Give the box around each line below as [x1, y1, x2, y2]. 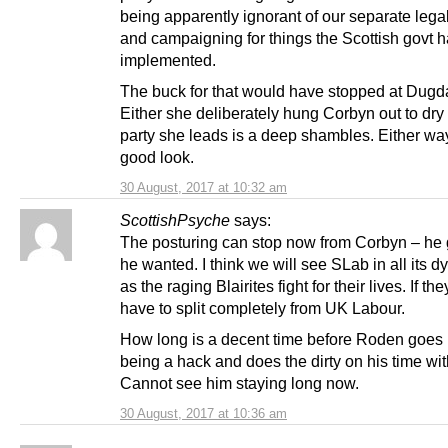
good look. [120, 148, 194, 167]
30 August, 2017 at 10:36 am [120, 406, 287, 422]
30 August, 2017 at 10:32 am [120, 180, 287, 196]
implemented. [120, 51, 216, 70]
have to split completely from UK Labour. [120, 299, 405, 318]
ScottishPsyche [120, 211, 230, 230]
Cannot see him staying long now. [120, 374, 359, 393]
